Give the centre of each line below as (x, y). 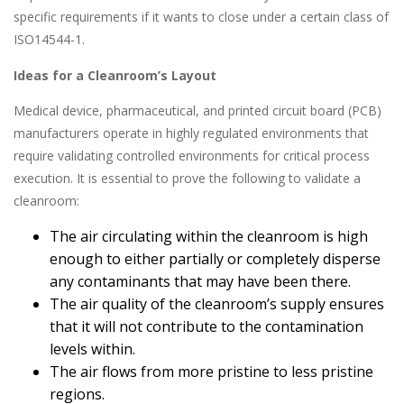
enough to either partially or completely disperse (215, 258)
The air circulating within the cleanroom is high (209, 236)
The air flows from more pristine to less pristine (211, 371)
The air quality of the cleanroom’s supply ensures (217, 303)
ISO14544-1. (49, 40)
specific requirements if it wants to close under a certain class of (201, 17)
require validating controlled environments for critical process (192, 156)
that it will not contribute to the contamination (207, 326)
